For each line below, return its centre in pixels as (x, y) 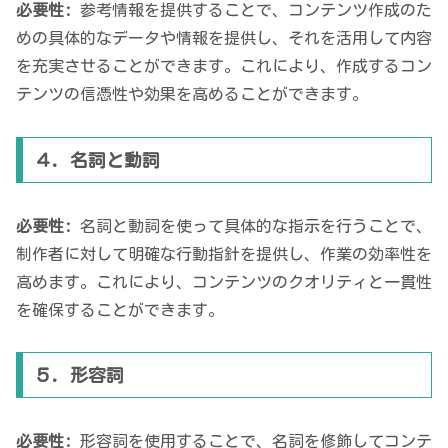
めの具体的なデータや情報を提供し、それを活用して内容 (224, 38)
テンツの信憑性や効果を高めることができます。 (192, 94)
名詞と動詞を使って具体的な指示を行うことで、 (252, 225)
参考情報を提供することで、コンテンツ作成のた (252, 10)
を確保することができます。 (120, 309)
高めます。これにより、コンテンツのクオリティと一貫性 (224, 281)
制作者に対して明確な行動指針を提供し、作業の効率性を (224, 253)
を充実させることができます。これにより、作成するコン (224, 66)
